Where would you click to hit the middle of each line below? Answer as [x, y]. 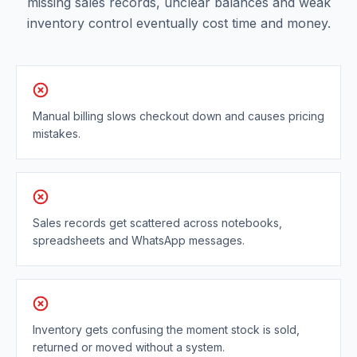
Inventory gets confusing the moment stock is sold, [166, 330]
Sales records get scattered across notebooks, [157, 223]
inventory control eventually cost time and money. [178, 24]
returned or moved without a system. [129, 347]
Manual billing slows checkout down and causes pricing [178, 116]
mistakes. [57, 134]
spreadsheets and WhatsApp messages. [139, 241]
